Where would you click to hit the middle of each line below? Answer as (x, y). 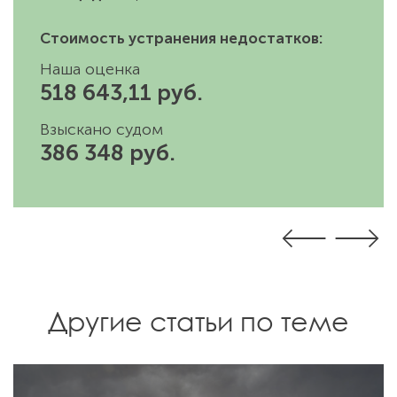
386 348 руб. (108, 153)
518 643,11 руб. (121, 93)
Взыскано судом (101, 130)
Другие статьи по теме (198, 322)
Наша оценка (90, 70)
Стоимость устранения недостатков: (181, 39)
